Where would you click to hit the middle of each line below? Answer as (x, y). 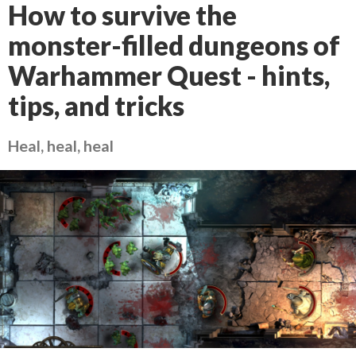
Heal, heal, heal (61, 145)
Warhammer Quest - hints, (169, 75)
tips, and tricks (96, 106)
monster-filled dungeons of (174, 45)
